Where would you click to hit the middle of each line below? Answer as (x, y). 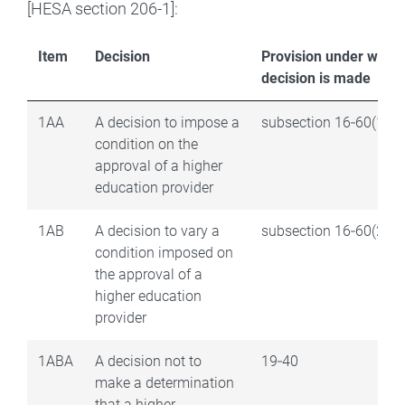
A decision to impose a (167, 122)
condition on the (146, 144)
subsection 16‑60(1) (325, 122)
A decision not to (148, 361)
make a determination (165, 382)
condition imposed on (164, 252)
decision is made (316, 78)
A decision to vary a (157, 231)
